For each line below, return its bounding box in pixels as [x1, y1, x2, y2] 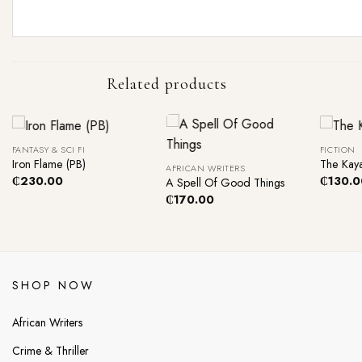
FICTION [319, 142, 356, 156]
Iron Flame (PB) [11, 156, 86, 173]
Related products [107, 74, 227, 94]
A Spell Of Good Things [166, 175, 286, 192]
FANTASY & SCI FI [11, 142, 86, 156]
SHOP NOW [12, 277, 95, 294]
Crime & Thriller [12, 343, 89, 360]
